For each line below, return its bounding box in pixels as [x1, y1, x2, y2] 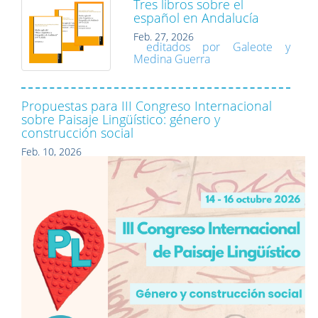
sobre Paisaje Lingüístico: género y [21, 111, 220, 128]
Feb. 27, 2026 [133, 29, 194, 43]
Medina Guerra [133, 50, 210, 67]
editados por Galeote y [146, 38, 290, 55]
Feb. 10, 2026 [21, 145, 82, 159]
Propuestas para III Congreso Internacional [21, 97, 272, 115]
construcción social [21, 124, 133, 142]
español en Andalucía [133, 9, 259, 26]
